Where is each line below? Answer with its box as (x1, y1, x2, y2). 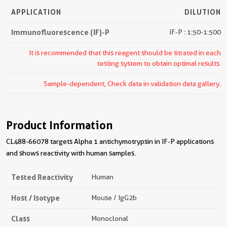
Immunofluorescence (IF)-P (11, 27, 109, 37)
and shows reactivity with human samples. (6, 149, 136, 157)
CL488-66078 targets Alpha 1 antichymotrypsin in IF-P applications (6, 137, 214, 145)
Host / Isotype (11, 193, 60, 203)
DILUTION (184, 8, 221, 16)
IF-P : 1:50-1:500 (169, 28, 221, 36)
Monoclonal (91, 214, 128, 222)
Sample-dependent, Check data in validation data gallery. (44, 80, 221, 88)
